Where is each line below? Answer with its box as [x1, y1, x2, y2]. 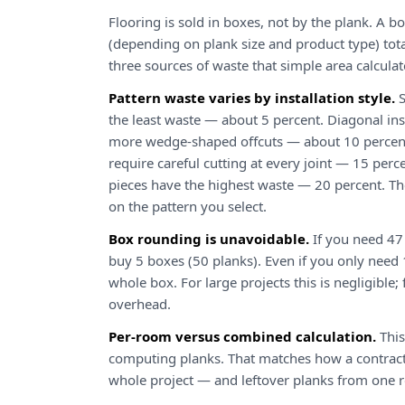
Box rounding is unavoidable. [108, 230, 309, 248]
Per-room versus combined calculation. [108, 327, 376, 345]
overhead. [108, 295, 171, 313]
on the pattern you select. [108, 197, 267, 215]
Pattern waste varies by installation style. [108, 89, 395, 107]
